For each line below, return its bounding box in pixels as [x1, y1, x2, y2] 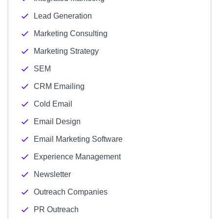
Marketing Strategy [34, 47, 99, 55]
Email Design [34, 117, 81, 126]
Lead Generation [34, 12, 92, 20]
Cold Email [34, 100, 72, 108]
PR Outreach [34, 205, 79, 214]
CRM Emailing [34, 82, 85, 90]
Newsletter [34, 170, 71, 178]
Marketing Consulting [34, 29, 108, 38]
